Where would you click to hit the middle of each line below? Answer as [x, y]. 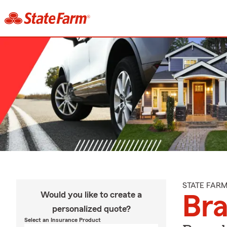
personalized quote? [91, 209]
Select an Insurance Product [63, 220]
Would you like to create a [91, 195]
